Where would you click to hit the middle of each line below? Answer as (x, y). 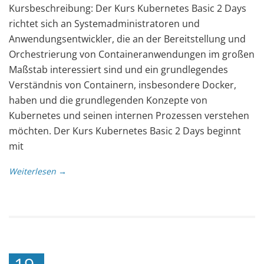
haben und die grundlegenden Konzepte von (108, 100)
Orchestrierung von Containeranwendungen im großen (132, 54)
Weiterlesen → (38, 171)
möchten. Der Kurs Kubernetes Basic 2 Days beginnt (125, 131)
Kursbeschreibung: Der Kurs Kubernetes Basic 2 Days (128, 8)
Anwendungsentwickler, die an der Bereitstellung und (127, 39)
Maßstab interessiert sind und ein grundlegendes (118, 69)
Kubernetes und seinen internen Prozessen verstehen (129, 115)
